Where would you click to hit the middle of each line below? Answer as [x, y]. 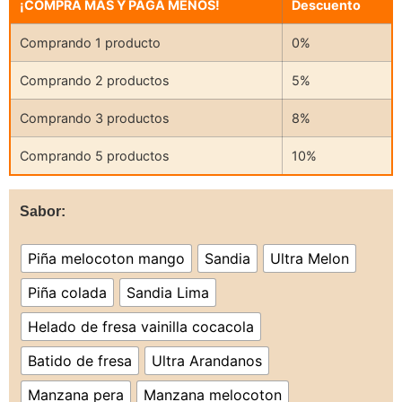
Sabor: [43, 212]
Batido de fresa [80, 361]
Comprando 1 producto [90, 43]
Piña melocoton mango [106, 259]
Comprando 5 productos [95, 156]
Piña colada [67, 293]
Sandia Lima [168, 293]
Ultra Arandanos [207, 361]
